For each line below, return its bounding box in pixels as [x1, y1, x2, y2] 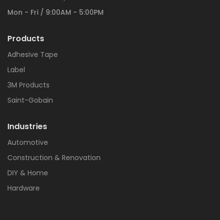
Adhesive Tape [7, 49, 58, 59]
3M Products [7, 80, 50, 90]
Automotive [7, 137, 48, 147]
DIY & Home [7, 167, 48, 178]
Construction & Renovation [7, 152, 101, 163]
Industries [7, 120, 47, 132]
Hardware [7, 183, 40, 193]
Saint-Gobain [7, 95, 53, 105]
